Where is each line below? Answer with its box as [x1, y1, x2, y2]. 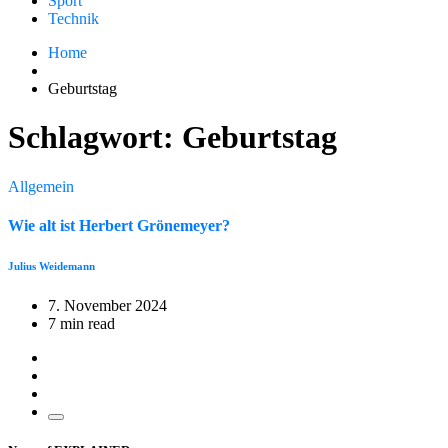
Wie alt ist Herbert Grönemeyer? [8, 217, 230, 235]
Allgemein [8, 177, 74, 195]
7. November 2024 [48, 297, 167, 315]
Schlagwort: [8, 119, 182, 156]
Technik [48, 10, 99, 27]
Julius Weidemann [8, 260, 95, 273]
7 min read [48, 315, 115, 333]
